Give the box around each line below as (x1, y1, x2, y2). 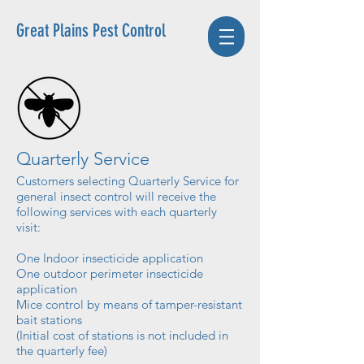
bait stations (16, 312, 82, 328)
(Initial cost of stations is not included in (16, 327, 228, 344)
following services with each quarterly (16, 204, 217, 220)
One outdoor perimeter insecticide (16, 266, 203, 282)
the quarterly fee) (16, 343, 107, 359)
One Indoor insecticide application (16, 250, 203, 266)
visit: (16, 219, 41, 236)
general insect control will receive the (16, 188, 216, 205)
